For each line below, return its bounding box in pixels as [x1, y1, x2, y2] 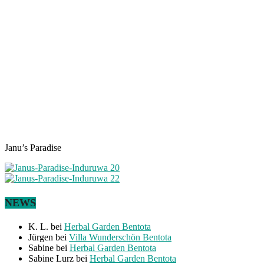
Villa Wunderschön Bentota [69, 232, 171, 242]
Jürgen [28, 232, 53, 242]
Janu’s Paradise [5, 143, 61, 153]
